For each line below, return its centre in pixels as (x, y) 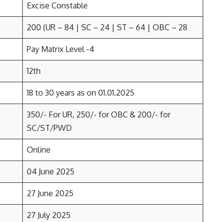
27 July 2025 (49, 215)
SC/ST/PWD (49, 128)
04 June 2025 (51, 171)
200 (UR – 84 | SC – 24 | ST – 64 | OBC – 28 (107, 27)
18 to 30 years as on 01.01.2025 (81, 93)
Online (39, 150)
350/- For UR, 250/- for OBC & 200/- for (99, 114)
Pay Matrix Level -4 (60, 49)
